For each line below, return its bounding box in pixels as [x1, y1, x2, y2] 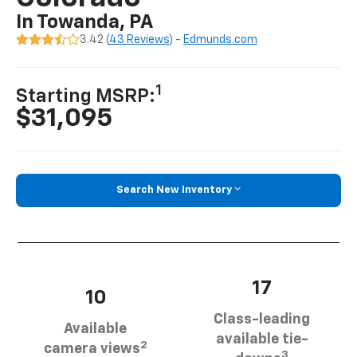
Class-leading [214, 312, 310, 327]
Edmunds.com [183, 34, 258, 46]
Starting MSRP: [16, 87, 156, 107]
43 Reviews [109, 34, 170, 46]
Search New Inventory [116, 185, 232, 196]
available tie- [215, 331, 308, 347]
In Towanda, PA [16, 13, 154, 33]
